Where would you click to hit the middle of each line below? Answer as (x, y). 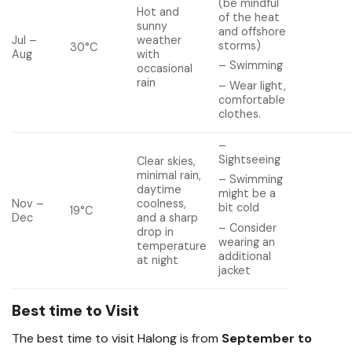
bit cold (239, 208)
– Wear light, (253, 85)
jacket (235, 270)
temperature (172, 246)
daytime (159, 190)
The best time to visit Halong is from (117, 338)
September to (267, 338)
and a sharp (168, 218)
